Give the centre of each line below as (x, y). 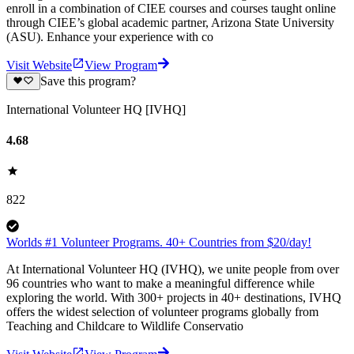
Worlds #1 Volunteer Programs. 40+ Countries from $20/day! (159, 243)
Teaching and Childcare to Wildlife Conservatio (125, 326)
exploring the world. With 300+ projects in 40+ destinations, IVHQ (174, 298)
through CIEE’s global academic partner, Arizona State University (170, 22)
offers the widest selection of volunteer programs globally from (162, 312)
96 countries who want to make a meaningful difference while (160, 284)
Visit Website (39, 65)
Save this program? (88, 81)
